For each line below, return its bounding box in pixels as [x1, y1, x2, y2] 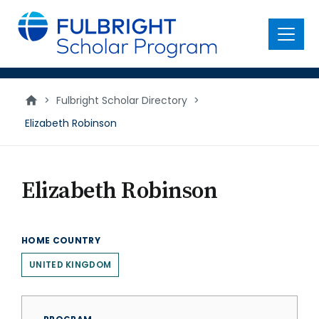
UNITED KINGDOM [29, 258, 112, 271]
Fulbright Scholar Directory [56, 93, 187, 108]
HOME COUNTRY [21, 234, 101, 246]
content [9, 20, 58, 36]
